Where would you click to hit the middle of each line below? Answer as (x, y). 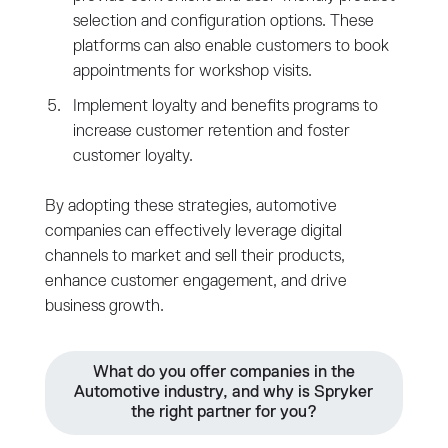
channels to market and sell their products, (194, 256)
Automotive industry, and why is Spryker (224, 392)
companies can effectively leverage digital (193, 231)
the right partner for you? (223, 412)
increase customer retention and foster (211, 131)
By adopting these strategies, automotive (190, 206)
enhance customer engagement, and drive (195, 281)
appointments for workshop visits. (192, 71)
